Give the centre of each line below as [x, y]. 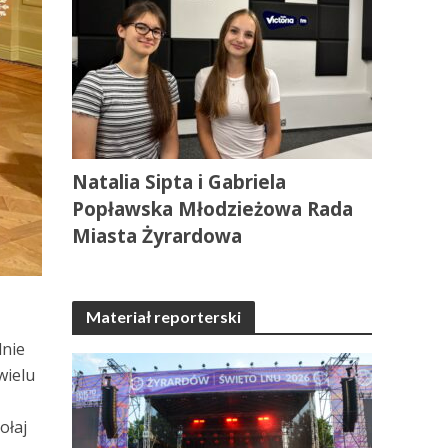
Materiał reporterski [164, 316]
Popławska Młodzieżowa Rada [213, 209]
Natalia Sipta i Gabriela [179, 182]
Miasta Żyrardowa [157, 236]
